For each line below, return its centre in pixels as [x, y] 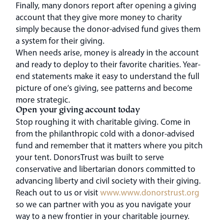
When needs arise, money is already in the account [107, 52]
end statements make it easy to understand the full [108, 76]
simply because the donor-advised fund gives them [108, 28]
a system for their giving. [60, 40]
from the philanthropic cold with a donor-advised [105, 133]
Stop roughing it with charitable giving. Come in [103, 121]
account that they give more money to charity [99, 17]
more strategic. [43, 99]
